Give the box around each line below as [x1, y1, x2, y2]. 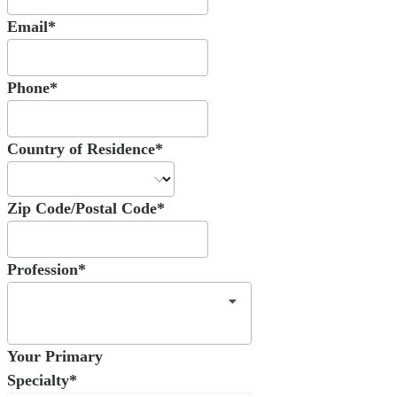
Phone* [7, 79, 58, 97]
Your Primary [7, 346, 103, 365]
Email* [7, 18, 56, 36]
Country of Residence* [7, 140, 163, 159]
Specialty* [7, 370, 77, 389]
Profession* [7, 261, 86, 279]
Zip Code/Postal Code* [7, 199, 165, 218]
